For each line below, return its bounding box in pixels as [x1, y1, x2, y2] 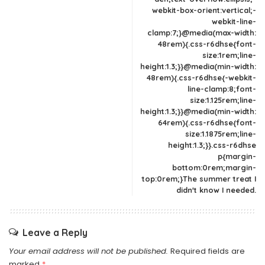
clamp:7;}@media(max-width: [147, 28, 256, 37]
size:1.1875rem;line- [185, 129, 256, 138]
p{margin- [218, 151, 256, 161]
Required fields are [170, 245, 245, 257]
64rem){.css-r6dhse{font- [158, 118, 256, 127]
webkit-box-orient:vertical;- [152, 5, 256, 15]
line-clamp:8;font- [188, 84, 256, 93]
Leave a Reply [22, 227, 88, 238]
